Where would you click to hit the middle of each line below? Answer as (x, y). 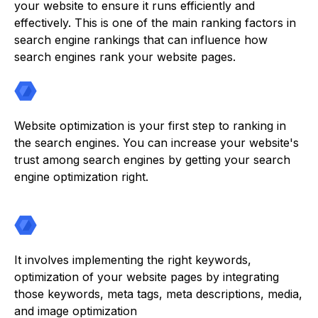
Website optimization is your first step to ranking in (150, 126)
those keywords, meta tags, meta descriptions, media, (158, 294)
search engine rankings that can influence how (141, 40)
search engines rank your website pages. (125, 57)
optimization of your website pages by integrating (147, 277)
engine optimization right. (81, 177)
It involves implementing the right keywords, (133, 260)
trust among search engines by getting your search (152, 160)
